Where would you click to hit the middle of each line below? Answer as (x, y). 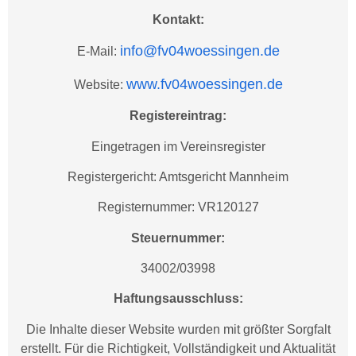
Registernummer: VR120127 (178, 207)
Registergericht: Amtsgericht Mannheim (178, 176)
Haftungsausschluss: (178, 299)
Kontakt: (178, 19)
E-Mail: (98, 52)
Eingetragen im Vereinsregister (178, 146)
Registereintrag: (178, 116)
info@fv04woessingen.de (199, 51)
